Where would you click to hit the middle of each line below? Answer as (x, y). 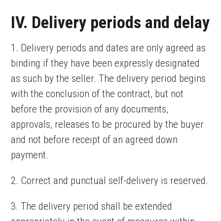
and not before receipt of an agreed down (94, 140)
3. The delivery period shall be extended (92, 206)
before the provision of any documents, (90, 109)
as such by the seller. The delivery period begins (109, 78)
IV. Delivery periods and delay (110, 22)
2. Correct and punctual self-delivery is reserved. (110, 181)
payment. (30, 155)
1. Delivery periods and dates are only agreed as (109, 48)
